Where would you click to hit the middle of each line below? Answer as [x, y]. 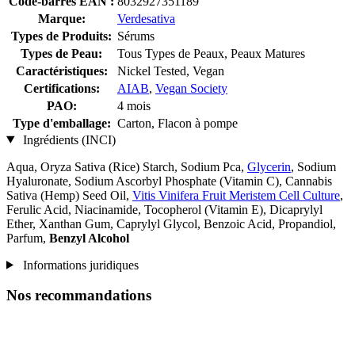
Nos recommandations [79, 296]
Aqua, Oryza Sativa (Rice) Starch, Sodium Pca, [127, 166]
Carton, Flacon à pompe [177, 123]
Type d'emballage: [61, 123]
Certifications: [61, 88]
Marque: [61, 18]
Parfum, [28, 238]
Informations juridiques [79, 265]
